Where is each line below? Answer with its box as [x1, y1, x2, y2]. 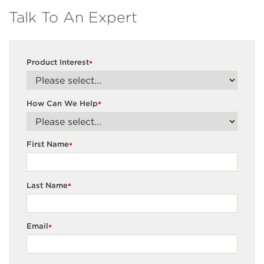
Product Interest [27, 58, 89, 67]
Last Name [27, 180, 68, 190]
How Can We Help [27, 98, 98, 108]
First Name [27, 140, 69, 149]
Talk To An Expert [9, 8, 137, 26]
